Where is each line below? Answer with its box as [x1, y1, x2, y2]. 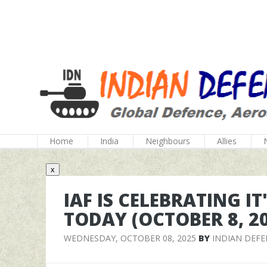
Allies [217, 135, 237, 147]
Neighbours [145, 135, 190, 147]
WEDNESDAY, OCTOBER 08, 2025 [64, 232, 196, 244]
